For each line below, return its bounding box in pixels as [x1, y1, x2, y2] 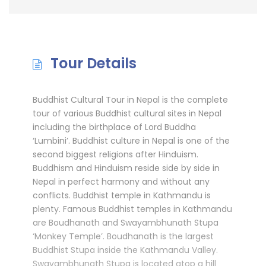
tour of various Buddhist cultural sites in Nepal [33, 107, 221, 119]
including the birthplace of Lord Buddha [33, 121, 196, 133]
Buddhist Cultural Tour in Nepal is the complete [33, 93, 228, 106]
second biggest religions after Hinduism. [33, 148, 198, 160]
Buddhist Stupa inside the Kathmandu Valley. [33, 243, 218, 256]
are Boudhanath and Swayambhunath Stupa [33, 216, 218, 229]
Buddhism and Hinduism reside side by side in [33, 161, 220, 174]
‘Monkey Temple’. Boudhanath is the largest [33, 230, 214, 242]
